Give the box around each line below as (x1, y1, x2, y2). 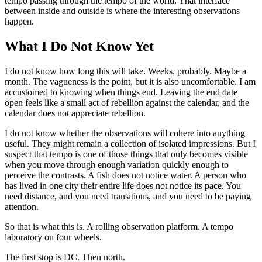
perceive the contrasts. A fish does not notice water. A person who (5, 170, 246, 181)
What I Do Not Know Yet (5, 39, 154, 54)
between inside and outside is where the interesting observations (5, 6, 240, 16)
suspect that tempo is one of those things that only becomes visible (5, 149, 248, 160)
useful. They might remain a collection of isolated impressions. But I (5, 139, 256, 149)
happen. (5, 16, 34, 27)
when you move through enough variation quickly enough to (5, 160, 229, 170)
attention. (5, 202, 39, 212)
